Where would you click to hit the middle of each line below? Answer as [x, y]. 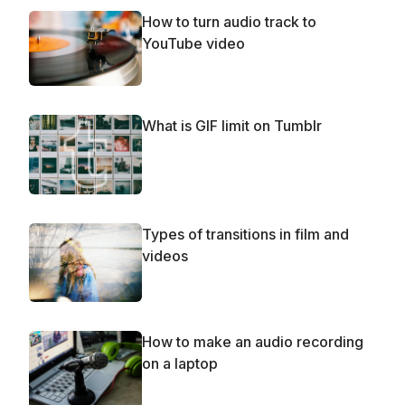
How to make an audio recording [253, 342]
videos [165, 255]
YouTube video [193, 43]
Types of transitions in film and [245, 234]
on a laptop [180, 364]
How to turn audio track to [229, 21]
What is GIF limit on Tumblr [232, 126]
